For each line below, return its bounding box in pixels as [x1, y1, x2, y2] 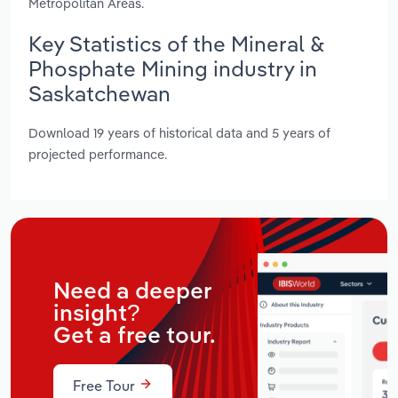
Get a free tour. [53, 324, 216, 348]
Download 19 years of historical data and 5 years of [28, 124, 330, 142]
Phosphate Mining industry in [28, 54, 317, 82]
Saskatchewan [28, 79, 171, 107]
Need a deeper [53, 280, 211, 304]
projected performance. [28, 146, 167, 163]
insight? [53, 302, 139, 326]
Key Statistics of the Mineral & [28, 29, 324, 57]
